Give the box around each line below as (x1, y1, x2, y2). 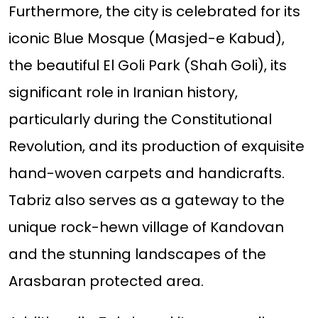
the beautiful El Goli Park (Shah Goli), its (8, 55, 287, 76)
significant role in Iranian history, (8, 82, 238, 103)
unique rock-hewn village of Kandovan (8, 217, 284, 238)
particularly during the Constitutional (8, 109, 272, 130)
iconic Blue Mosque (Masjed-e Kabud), (8, 28, 285, 49)
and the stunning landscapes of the (8, 244, 266, 265)
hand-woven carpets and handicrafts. (8, 163, 285, 184)
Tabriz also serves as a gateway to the (8, 190, 285, 211)
